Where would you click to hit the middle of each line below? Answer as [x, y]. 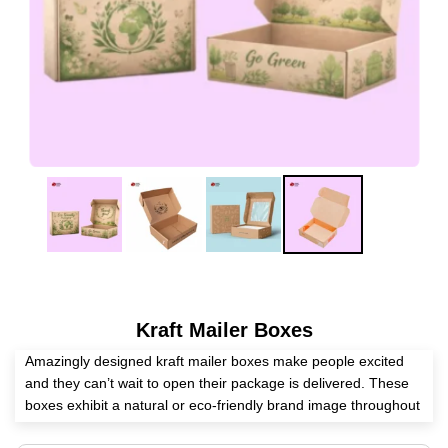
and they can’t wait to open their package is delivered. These [217, 383]
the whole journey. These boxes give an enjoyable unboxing [214, 427]
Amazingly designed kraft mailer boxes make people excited [214, 361]
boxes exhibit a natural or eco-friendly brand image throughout [222, 405]
